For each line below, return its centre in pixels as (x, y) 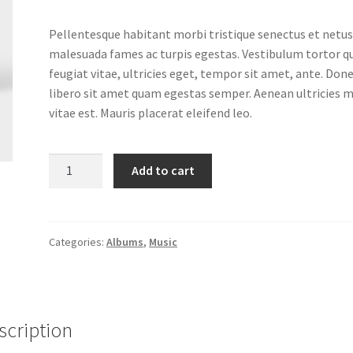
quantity (71, 221)
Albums (125, 242)
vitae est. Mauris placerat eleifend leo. (151, 112)
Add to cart (163, 171)
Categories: (78, 242)
